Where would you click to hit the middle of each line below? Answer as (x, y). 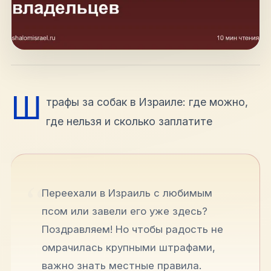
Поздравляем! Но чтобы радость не (133, 229)
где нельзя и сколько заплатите (129, 122)
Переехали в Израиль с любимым (127, 193)
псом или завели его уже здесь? (125, 211)
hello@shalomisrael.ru (135, 9)
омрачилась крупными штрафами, (129, 247)
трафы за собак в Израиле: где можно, (147, 102)
